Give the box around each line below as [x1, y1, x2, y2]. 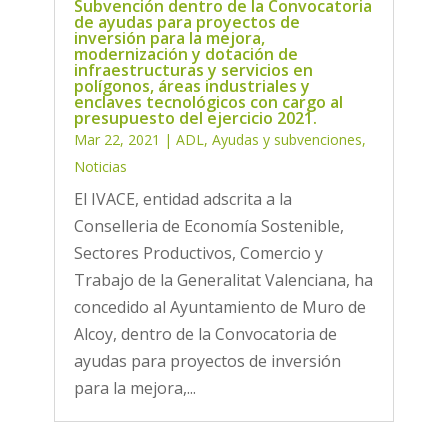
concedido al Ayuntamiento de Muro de [73, 296, 366, 319]
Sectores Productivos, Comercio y [73, 242, 323, 265]
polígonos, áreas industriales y [73, 75, 310, 98]
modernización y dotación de [73, 43, 298, 66]
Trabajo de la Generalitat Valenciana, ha [73, 269, 373, 292]
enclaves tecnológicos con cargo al [73, 91, 343, 114]
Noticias [73, 157, 127, 177]
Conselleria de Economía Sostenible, [73, 215, 344, 238]
